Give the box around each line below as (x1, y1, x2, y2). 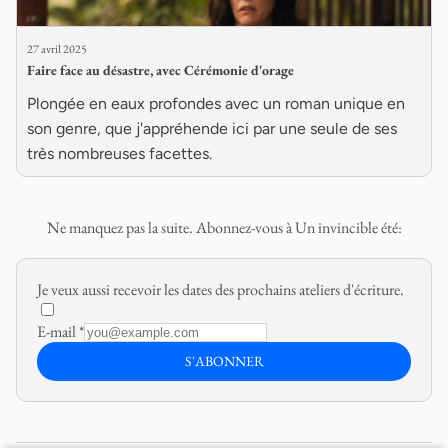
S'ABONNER (184, 351, 264, 370)
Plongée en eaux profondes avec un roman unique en (27, 93, 405, 113)
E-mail (37, 320, 79, 342)
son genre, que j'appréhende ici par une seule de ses (27, 118, 397, 138)
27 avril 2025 (27, 40, 87, 57)
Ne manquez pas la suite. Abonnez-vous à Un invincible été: (46, 216, 402, 238)
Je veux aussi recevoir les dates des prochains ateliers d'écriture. (37, 278, 404, 300)
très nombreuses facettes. (27, 143, 212, 163)
